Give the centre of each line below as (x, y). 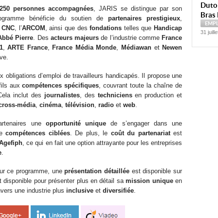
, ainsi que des (67, 28)
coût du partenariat (140, 133)
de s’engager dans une (144, 123)
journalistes (62, 95)
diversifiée (118, 191)
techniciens (115, 95)
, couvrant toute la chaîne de (141, 85)
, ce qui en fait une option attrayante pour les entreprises (102, 143)
